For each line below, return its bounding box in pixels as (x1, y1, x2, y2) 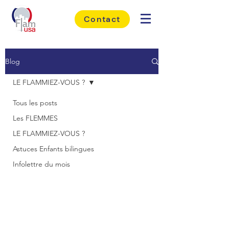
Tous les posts (13, 98, 57, 107)
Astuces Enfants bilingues (13, 144, 94, 153)
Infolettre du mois (13, 159, 70, 169)
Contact (83, 14, 121, 25)
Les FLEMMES (13, 113, 58, 123)
